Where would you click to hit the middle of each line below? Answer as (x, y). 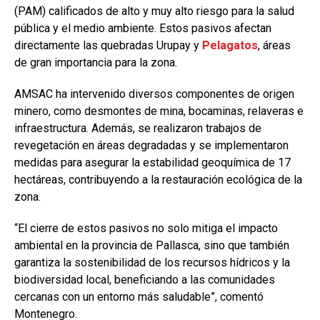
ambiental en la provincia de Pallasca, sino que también (152, 245)
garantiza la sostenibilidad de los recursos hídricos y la (152, 262)
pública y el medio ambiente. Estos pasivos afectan (143, 28)
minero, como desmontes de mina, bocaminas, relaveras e (159, 111)
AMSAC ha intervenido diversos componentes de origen (154, 94)
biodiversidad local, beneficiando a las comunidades (145, 279)
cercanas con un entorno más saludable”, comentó (139, 296)
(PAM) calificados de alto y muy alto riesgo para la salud (154, 11)
